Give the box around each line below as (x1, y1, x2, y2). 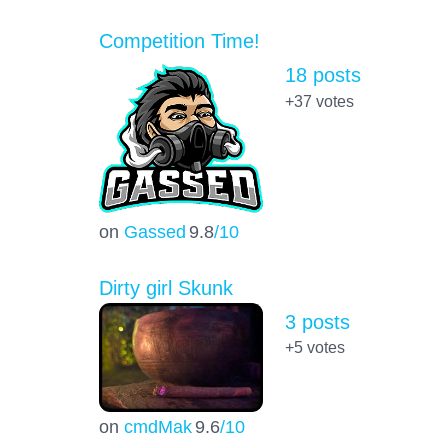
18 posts (284, 64, 361, 87)
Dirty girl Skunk (98, 277, 233, 300)
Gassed (123, 221, 186, 243)
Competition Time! (98, 30, 260, 53)
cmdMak (123, 415, 192, 437)
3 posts (284, 311, 350, 334)
